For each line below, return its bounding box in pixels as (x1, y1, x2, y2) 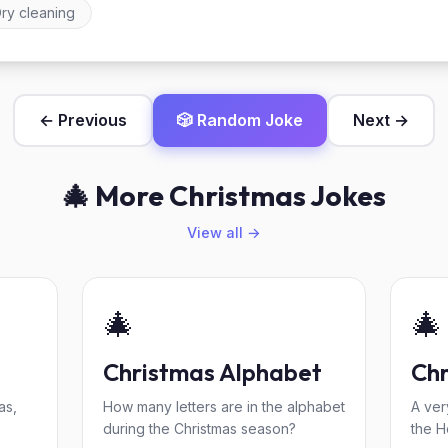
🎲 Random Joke (177, 110, 303, 130)
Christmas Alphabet (103, 357, 322, 387)
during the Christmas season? (103, 420, 296, 437)
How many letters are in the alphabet (103, 398, 345, 415)
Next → (353, 110, 409, 130)
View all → (187, 224, 261, 241)
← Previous (39, 110, 127, 130)
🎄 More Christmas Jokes (62, 178, 386, 213)
